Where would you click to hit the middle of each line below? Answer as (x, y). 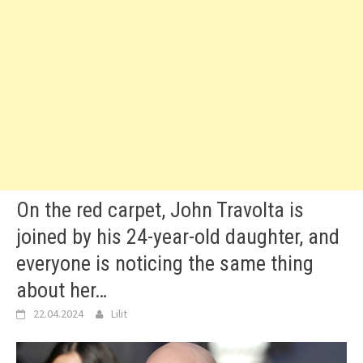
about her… (62, 290)
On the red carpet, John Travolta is (160, 210)
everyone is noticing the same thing (165, 263)
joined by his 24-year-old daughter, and (178, 237)
